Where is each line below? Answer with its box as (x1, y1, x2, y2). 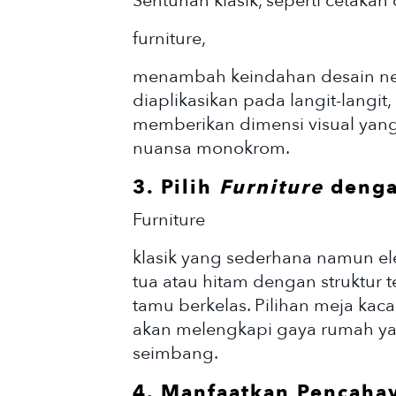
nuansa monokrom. (133, 136, 290, 161)
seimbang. (133, 341, 218, 366)
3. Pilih (133, 174, 219, 202)
